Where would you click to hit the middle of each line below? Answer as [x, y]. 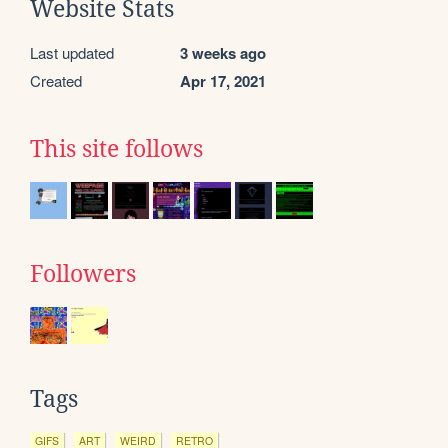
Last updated [72, 53]
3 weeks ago [223, 53]
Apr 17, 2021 [223, 81]
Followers [83, 274]
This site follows [116, 149]
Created [56, 81]
